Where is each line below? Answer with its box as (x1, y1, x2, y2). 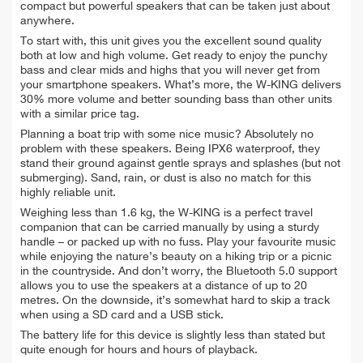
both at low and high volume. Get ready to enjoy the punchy (20, 50, 327, 62)
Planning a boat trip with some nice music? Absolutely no (20, 129, 314, 141)
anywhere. (20, 15, 75, 28)
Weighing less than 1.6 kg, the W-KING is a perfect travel (20, 207, 313, 220)
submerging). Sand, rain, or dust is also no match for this (20, 173, 311, 185)
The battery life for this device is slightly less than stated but (20, 330, 325, 342)
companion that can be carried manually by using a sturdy (20, 222, 319, 234)
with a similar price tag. (20, 109, 139, 121)
